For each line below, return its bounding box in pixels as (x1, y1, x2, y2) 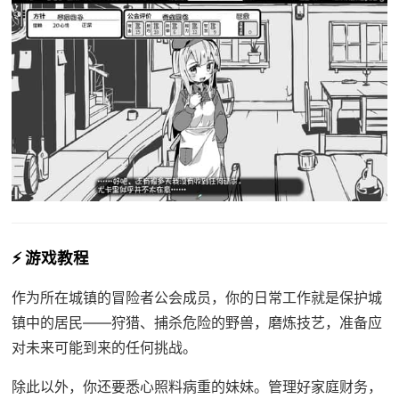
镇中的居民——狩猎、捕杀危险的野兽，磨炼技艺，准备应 (11, 313, 382, 332)
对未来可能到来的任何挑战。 (11, 338, 197, 357)
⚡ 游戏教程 (11, 248, 89, 268)
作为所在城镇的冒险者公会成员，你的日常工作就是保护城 (11, 289, 382, 307)
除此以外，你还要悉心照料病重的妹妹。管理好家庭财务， (11, 378, 382, 396)
